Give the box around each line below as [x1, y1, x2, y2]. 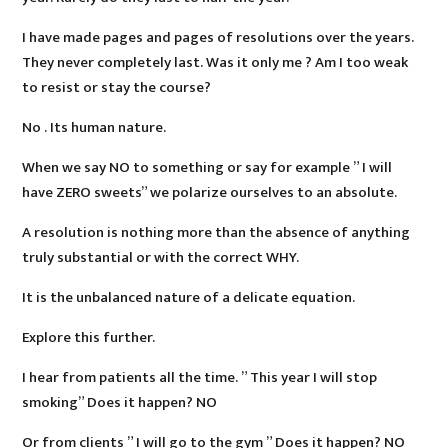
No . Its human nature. [22, 115, 167, 141]
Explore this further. [22, 325, 156, 351]
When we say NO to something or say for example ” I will [22, 155, 393, 181]
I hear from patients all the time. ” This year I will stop [22, 365, 378, 391]
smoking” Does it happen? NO [22, 390, 218, 416]
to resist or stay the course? [22, 75, 212, 101]
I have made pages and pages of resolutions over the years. [22, 25, 415, 51]
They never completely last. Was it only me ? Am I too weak [22, 50, 409, 76]
